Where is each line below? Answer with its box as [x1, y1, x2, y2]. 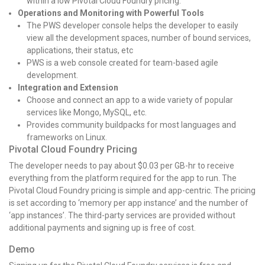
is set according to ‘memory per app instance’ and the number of [9, 198, 248, 208]
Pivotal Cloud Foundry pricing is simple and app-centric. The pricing [9, 185, 256, 195]
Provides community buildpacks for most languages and [27, 119, 236, 130]
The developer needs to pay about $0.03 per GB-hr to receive [9, 160, 234, 170]
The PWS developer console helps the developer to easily [27, 20, 238, 30]
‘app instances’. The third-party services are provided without [9, 210, 235, 220]
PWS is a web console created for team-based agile [27, 57, 218, 67]
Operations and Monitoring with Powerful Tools [18, 8, 204, 18]
